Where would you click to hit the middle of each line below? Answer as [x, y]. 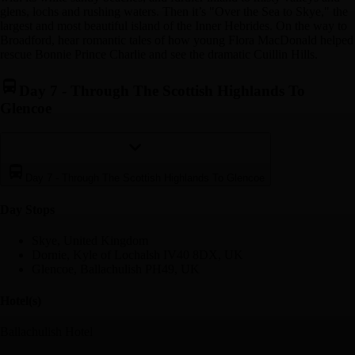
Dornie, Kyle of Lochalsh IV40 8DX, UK [137, 255]
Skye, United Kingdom [90, 241]
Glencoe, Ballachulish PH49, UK [116, 269]
